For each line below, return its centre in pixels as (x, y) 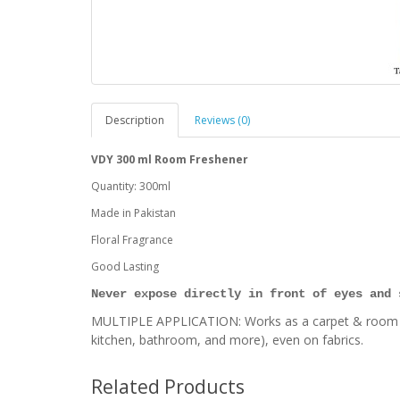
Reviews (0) (222, 120)
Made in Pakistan (135, 213)
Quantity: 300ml (131, 186)
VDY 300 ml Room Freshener (171, 159)
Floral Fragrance (133, 240)
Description (135, 120)
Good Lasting (125, 267)
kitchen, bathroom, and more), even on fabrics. (227, 340)
